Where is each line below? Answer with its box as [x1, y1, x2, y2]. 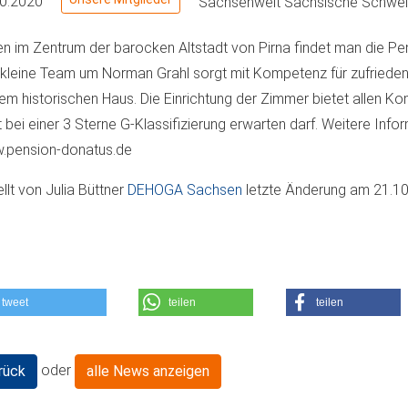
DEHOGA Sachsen [127, 180, 246, 199]
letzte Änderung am [246, 180, 373, 199]
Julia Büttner [46, 180, 127, 199]
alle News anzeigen [87, 362, 209, 381]
